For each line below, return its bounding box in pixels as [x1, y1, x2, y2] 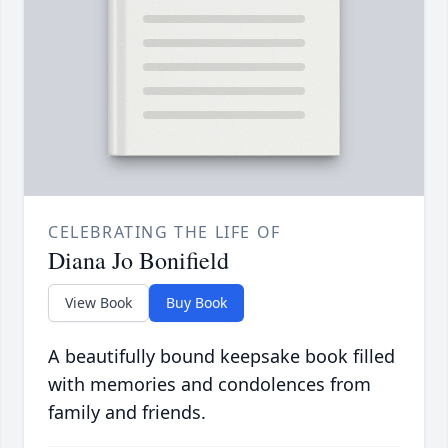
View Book [65, 293, 132, 313]
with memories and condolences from [48, 372, 371, 397]
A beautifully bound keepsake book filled [48, 344, 395, 369]
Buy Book [166, 293, 227, 313]
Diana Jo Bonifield [48, 244, 229, 277]
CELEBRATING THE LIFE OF [48, 221, 281, 244]
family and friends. [48, 400, 206, 425]
